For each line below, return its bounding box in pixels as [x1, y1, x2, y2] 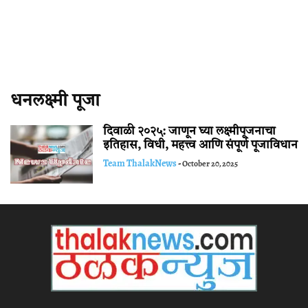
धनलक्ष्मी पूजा [10, 92, 100, 110]
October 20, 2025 [182, 157, 238, 170]
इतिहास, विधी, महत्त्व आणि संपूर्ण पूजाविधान [103, 140, 298, 151]
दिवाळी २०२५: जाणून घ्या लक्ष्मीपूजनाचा [103, 126, 276, 137]
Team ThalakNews [103, 156, 177, 170]
